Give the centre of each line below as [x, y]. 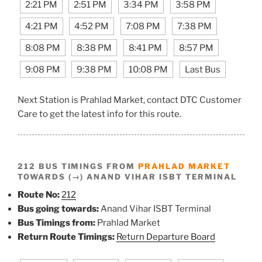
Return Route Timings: [66, 237]
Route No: [39, 194]
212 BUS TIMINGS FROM [78, 166]
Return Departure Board [166, 237]
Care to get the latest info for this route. [99, 114]
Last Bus [202, 69]
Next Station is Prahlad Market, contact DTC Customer [130, 100]
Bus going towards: [58, 208]
